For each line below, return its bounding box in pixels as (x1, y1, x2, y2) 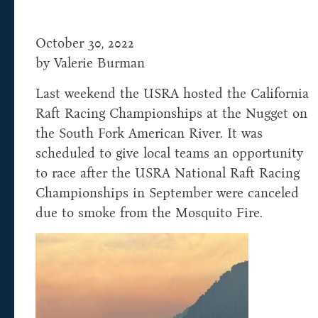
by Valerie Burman (35, 55, 145, 72)
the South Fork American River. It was (35, 124, 263, 141)
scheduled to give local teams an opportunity (35, 144, 303, 161)
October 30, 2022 (35, 35, 134, 52)
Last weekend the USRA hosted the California (35, 84, 309, 102)
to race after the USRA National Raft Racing (35, 164, 300, 181)
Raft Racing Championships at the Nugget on (35, 104, 307, 121)
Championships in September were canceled (35, 184, 299, 201)
